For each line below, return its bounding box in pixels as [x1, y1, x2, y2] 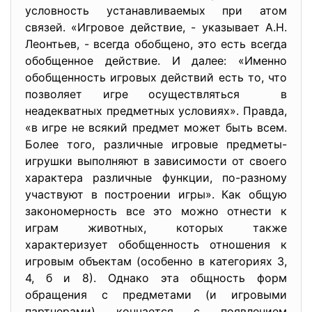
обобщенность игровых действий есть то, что [25, 70, 287, 84]
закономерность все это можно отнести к [25, 204, 287, 218]
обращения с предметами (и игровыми [25, 288, 287, 302]
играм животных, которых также [25, 221, 287, 235]
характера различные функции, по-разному [25, 171, 287, 185]
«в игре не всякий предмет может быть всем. [25, 120, 287, 134]
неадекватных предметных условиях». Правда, [25, 104, 287, 118]
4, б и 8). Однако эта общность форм [25, 271, 287, 285]
